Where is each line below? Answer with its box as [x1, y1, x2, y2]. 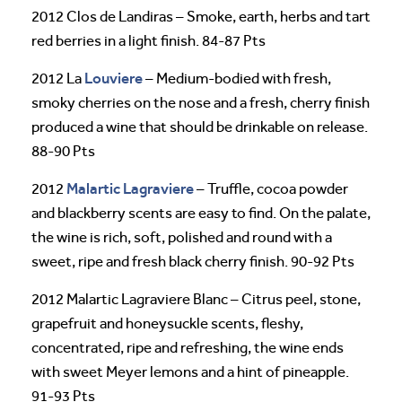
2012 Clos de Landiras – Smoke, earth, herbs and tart [31, 7, 371, 25]
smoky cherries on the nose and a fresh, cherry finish [31, 93, 370, 111]
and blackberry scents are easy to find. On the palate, [31, 204, 371, 222]
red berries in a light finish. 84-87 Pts [31, 31, 266, 49]
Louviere [84, 68, 143, 87]
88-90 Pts [31, 142, 95, 160]
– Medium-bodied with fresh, [143, 69, 331, 87]
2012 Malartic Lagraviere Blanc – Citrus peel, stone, [31, 290, 361, 308]
